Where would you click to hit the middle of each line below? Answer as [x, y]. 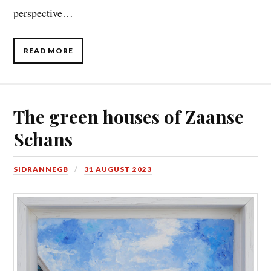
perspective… [44, 12]
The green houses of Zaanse [129, 116]
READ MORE [49, 50]
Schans [43, 139]
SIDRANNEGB [41, 169]
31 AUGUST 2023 [118, 169]
